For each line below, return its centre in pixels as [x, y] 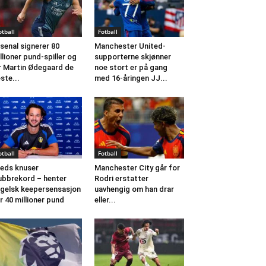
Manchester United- [130, 46]
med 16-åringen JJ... [131, 78]
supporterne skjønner [132, 57]
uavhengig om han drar [134, 189]
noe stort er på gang [131, 68]
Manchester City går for [137, 168]
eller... [105, 200]
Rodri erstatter [121, 179]
